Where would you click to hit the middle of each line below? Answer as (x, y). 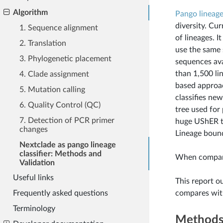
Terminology (34, 209)
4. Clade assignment (54, 74)
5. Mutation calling (52, 89)
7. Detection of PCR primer (67, 120)
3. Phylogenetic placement (65, 58)
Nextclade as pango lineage (67, 145)
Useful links (33, 178)
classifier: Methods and (60, 154)
